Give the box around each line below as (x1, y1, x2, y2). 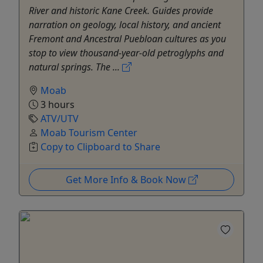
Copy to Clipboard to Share (41, 140, 160, 154)
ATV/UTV (41, 112, 79, 126)
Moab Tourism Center (41, 126, 137, 140)
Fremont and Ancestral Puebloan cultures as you (29, 32, 226, 46)
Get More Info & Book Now (65, 173, 188, 187)
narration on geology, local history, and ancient (29, 18, 221, 32)
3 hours (38, 98, 75, 112)
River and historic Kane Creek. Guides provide (29, 4, 213, 18)
